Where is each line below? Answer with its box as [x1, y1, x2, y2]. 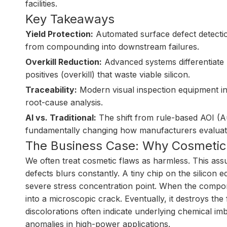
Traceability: [25, 85, 77, 95]
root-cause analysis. [25, 97, 103, 107]
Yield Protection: [25, 29, 93, 39]
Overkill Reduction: [25, 57, 102, 67]
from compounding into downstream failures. [25, 42, 199, 52]
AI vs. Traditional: [25, 112, 96, 123]
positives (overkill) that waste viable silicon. [25, 69, 190, 80]
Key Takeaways [25, 12, 115, 26]
